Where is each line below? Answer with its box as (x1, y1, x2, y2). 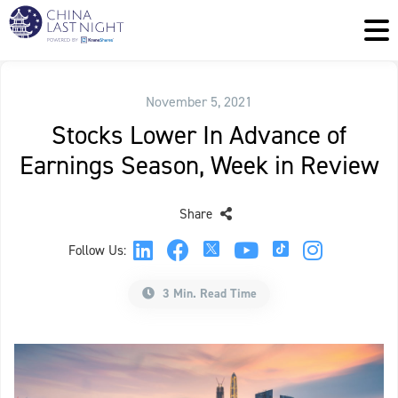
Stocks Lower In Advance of (52, 118, 346, 152)
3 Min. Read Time (158, 285, 257, 302)
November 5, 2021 (146, 92, 252, 111)
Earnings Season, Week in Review (19, 148, 379, 182)
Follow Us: (68, 242, 126, 259)
